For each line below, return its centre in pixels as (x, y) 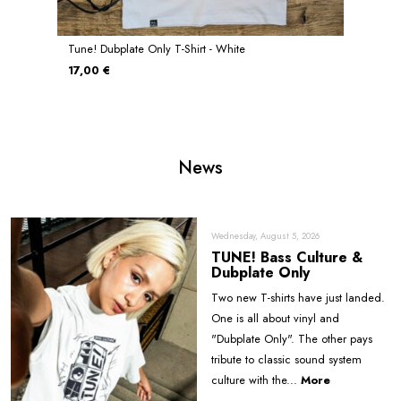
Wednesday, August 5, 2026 (265, 237)
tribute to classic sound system (286, 360)
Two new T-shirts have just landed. (298, 298)
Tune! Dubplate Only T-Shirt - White (157, 48)
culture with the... (256, 380)
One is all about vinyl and (275, 319)
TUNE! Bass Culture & (287, 258)
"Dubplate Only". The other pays (292, 339)
